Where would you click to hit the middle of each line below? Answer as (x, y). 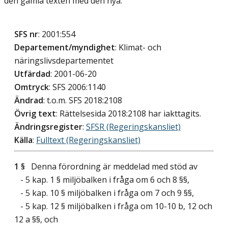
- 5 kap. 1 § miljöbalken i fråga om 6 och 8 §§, (102, 180)
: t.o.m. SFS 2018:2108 (83, 101)
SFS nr (26, 34)
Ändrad (29, 101)
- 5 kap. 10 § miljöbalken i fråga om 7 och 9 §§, (104, 193)
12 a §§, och (36, 220)
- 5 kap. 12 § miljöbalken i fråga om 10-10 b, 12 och (113, 206)
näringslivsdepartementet (64, 61)
